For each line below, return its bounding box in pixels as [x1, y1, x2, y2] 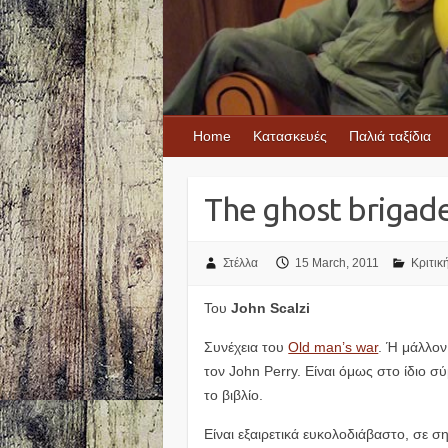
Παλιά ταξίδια [349, 128, 431, 145]
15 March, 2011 [294, 256, 379, 271]
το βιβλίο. [204, 386, 264, 403]
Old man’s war [288, 338, 379, 355]
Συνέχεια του [204, 338, 289, 355]
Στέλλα [222, 256, 258, 271]
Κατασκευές [253, 128, 327, 145]
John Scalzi [231, 299, 311, 316]
